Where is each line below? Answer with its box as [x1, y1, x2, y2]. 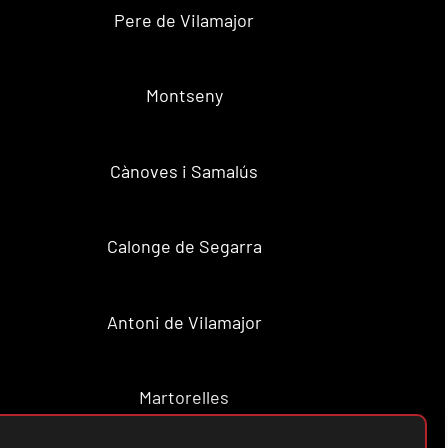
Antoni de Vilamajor [106, 310, 262, 333]
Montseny [145, 84, 223, 107]
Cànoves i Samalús [110, 159, 259, 182]
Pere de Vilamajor [114, 8, 255, 31]
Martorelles [139, 386, 230, 409]
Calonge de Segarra [106, 235, 262, 258]
